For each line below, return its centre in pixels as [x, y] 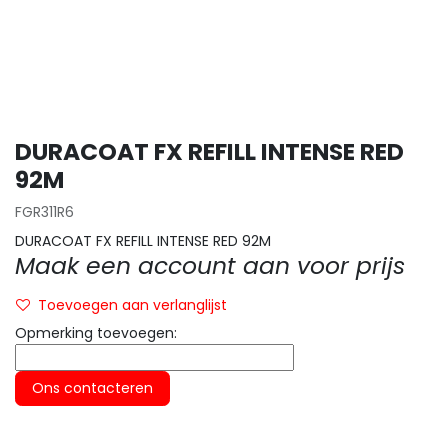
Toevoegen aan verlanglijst [132, 305]
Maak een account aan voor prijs [210, 265]
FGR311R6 [44, 212]
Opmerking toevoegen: [96, 333]
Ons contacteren [92, 388]
